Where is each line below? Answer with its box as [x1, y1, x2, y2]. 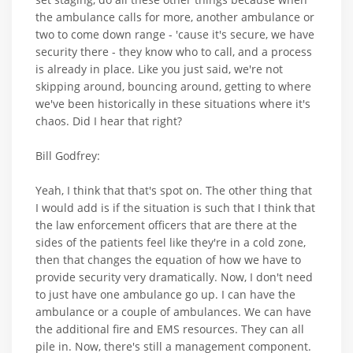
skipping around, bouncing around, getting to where [35, 79, 311, 95]
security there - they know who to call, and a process [35, 44, 312, 60]
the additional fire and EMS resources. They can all [35, 321, 304, 337]
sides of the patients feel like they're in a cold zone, [35, 235, 306, 251]
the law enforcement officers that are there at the [35, 217, 297, 233]
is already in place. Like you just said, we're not [35, 61, 283, 77]
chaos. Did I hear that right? [35, 113, 182, 129]
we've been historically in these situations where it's [35, 96, 310, 112]
